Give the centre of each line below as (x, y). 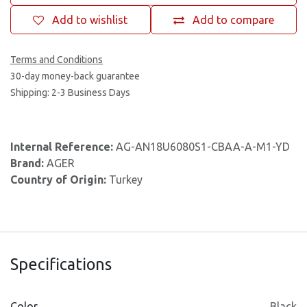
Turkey (126, 180)
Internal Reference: (63, 147)
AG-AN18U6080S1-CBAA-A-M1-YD (203, 147)
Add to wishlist (90, 20)
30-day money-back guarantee (75, 76)
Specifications (61, 264)
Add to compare (233, 20)
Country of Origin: (60, 180)
